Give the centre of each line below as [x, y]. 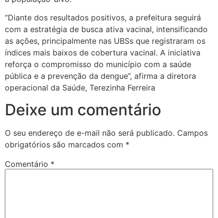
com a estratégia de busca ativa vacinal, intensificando [106, 29]
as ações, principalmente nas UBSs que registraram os [105, 41]
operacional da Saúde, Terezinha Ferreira [81, 88]
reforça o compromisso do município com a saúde [98, 64]
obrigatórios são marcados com [65, 144]
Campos [192, 133]
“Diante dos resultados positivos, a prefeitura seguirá [103, 18]
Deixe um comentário [83, 109]
